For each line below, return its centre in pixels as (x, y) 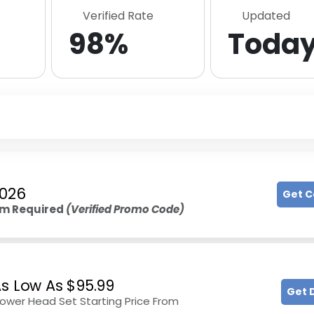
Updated (266, 16)
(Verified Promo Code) (125, 209)
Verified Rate (118, 16)
